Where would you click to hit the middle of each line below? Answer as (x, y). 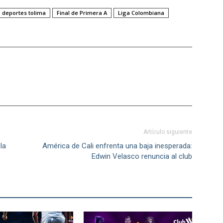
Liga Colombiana (141, 13)
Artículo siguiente (168, 132)
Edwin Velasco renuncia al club (142, 157)
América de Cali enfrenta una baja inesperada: (117, 146)
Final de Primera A (82, 13)
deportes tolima (24, 13)
